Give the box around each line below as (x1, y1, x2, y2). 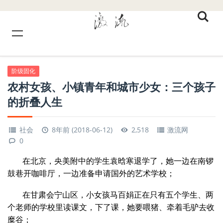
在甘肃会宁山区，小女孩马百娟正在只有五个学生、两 (22, 190, 214, 199)
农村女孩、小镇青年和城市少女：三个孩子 (7, 79, 216, 94)
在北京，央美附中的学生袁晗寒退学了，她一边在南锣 (22, 156, 214, 165)
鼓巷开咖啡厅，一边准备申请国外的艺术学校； (7, 169, 175, 178)
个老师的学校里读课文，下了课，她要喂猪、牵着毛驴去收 (7, 203, 215, 212)
